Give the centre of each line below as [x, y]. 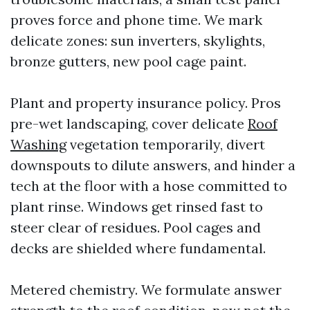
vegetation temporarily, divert [166, 144]
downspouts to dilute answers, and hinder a [153, 165]
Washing [38, 144]
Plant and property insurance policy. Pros [146, 103]
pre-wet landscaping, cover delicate [129, 124]
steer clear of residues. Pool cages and [136, 227]
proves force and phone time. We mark [136, 20]
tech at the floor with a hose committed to [149, 186]
